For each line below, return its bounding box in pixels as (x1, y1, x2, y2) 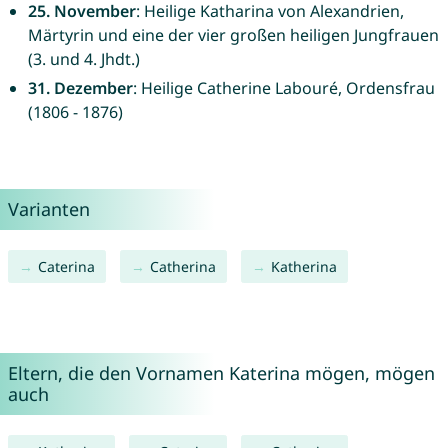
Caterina (37, 257, 95, 277)
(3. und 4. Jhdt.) (27, 48, 140, 71)
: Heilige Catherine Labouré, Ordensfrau (132, 77, 435, 100)
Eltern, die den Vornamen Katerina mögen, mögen (7, 361, 435, 386)
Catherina (149, 257, 216, 277)
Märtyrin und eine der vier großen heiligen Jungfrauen (27, 24, 439, 47)
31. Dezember (27, 77, 133, 100)
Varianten (7, 197, 90, 222)
